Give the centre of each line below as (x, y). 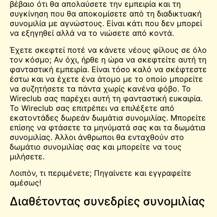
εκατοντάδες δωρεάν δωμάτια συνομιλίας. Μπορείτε (108, 117)
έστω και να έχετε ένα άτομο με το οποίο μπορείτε (106, 79)
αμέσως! (25, 183)
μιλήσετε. (27, 156)
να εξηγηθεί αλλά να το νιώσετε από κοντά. (92, 33)
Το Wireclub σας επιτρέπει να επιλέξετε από (92, 108)
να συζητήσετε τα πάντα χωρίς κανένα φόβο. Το (100, 88)
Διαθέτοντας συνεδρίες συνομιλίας (107, 201)
